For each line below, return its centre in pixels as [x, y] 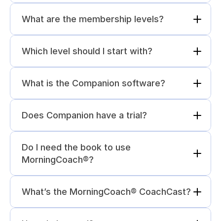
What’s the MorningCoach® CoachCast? [106, 192]
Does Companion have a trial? [84, 115]
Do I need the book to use [76, 147]
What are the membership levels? [93, 19]
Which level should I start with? [87, 51]
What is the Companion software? [93, 83]
